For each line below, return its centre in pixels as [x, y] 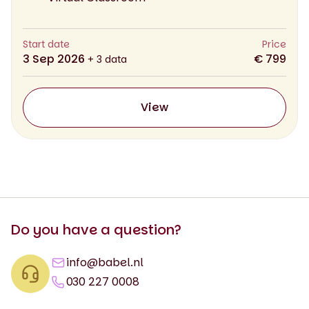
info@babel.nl [105, 262]
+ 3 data [107, 59]
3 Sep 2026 [55, 59]
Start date [46, 44]
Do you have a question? [96, 229]
